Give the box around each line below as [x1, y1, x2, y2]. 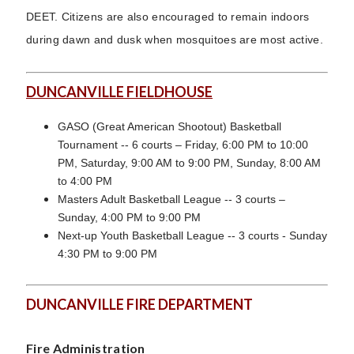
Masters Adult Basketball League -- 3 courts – [58, 192, 285, 205]
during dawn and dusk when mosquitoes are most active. [26, 32, 323, 46]
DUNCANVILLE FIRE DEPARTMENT [26, 295, 253, 313]
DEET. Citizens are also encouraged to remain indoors [26, 9, 310, 23]
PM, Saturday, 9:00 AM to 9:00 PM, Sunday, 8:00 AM [58, 156, 321, 169]
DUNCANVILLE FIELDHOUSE [26, 82, 213, 100]
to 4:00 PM [58, 174, 112, 187]
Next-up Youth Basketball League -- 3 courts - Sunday [58, 228, 327, 242]
